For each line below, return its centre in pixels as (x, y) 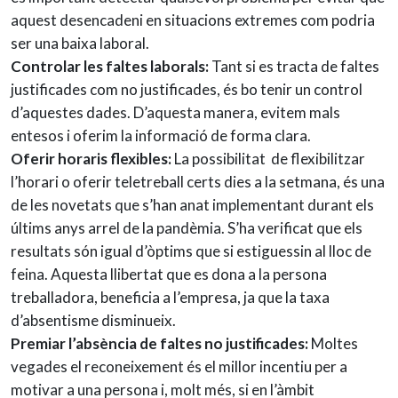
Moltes (333, 343)
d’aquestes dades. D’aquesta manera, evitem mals (175, 112)
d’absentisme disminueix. (93, 320)
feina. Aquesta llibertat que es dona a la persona (169, 274)
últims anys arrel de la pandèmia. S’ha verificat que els (187, 227)
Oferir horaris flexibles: (91, 158)
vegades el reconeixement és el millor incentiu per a (179, 366)
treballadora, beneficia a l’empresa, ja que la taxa (170, 297)
